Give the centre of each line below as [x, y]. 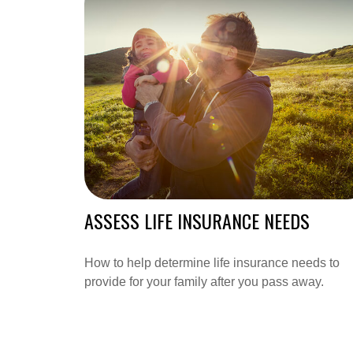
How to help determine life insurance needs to [212, 263]
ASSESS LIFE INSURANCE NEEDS [197, 221]
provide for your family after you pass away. [204, 282]
